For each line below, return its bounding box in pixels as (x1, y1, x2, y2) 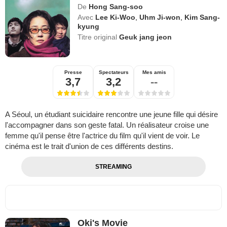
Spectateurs (98, 69, 129, 75)
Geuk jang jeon (119, 32, 172, 41)
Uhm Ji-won (139, 13, 181, 21)
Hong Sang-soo (89, 2, 143, 11)
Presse (64, 69, 82, 75)
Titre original (78, 32, 120, 41)
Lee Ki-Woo (95, 13, 136, 21)
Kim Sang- (184, 13, 220, 21)
